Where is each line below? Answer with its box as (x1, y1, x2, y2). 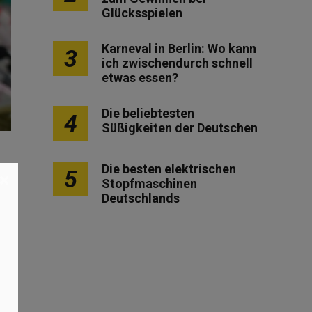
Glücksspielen (102, 6, 182, 20)
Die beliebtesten (102, 106, 194, 120)
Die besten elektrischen (102, 162, 236, 176)
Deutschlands (102, 191, 180, 205)
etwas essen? (102, 70, 178, 85)
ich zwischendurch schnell (102, 56, 253, 70)
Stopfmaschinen (102, 176, 197, 191)
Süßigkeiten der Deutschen (102, 120, 258, 135)
